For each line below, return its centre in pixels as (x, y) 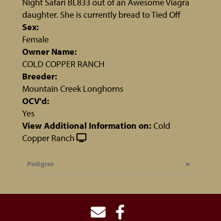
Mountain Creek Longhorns (73, 89)
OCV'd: (36, 101)
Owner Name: (50, 52)
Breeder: (40, 76)
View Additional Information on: (87, 126)
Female (36, 39)
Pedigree (40, 164)
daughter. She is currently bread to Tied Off (101, 15)
